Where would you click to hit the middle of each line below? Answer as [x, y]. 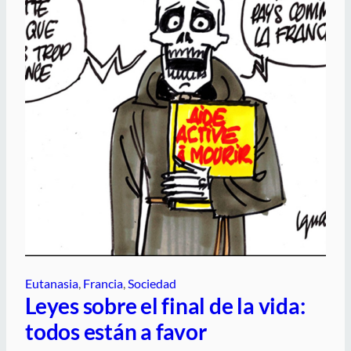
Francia [103, 283]
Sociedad [152, 283]
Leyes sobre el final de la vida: [165, 305]
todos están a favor [116, 331]
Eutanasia [52, 283]
